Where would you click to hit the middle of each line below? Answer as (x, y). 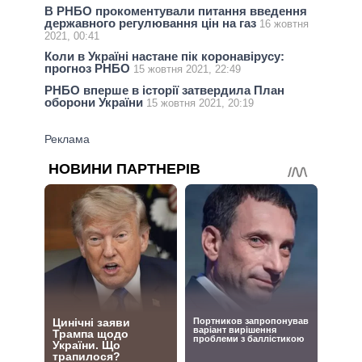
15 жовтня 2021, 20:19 (200, 103)
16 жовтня (284, 24)
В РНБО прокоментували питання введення (176, 11)
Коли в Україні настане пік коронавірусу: (164, 57)
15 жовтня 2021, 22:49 (187, 69)
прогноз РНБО (89, 69)
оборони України (95, 102)
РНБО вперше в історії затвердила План (164, 90)
